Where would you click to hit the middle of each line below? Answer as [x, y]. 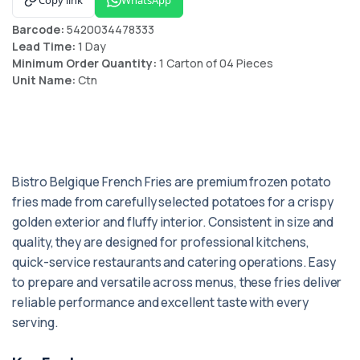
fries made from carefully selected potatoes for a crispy [173, 202]
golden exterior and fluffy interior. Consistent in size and [173, 222]
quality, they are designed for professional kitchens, [161, 242]
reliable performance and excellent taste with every [160, 302]
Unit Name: [45, 80]
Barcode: [39, 29]
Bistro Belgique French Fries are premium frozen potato [172, 182]
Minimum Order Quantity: [86, 63]
